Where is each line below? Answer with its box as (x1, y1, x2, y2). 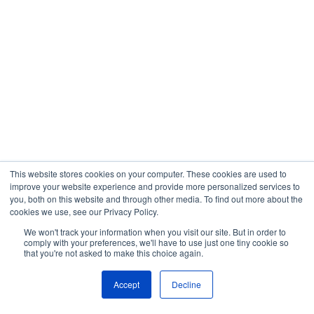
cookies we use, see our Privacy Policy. (10, 205, 158, 217)
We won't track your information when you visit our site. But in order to (24, 226, 286, 238)
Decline (171, 278, 201, 290)
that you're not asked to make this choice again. (24, 247, 203, 259)
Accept (113, 278, 139, 290)
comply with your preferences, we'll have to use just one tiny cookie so (24, 236, 289, 248)
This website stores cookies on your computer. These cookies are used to (10, 168, 287, 179)
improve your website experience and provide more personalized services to (10, 180, 300, 192)
